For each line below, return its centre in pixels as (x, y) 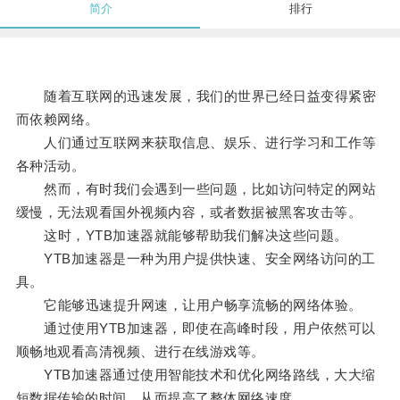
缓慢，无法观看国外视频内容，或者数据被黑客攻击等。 (189, 212)
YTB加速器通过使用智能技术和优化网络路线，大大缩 (196, 375)
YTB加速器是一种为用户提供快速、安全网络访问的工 (196, 259)
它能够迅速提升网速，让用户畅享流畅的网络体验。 (189, 305)
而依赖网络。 (57, 120)
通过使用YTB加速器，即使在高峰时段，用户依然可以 (196, 329)
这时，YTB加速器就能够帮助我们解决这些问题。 (182, 236)
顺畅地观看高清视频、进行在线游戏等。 (140, 352)
